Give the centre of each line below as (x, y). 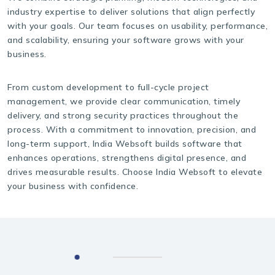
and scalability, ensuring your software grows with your (126, 40)
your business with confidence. (73, 186)
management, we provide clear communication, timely (124, 101)
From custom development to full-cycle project (108, 87)
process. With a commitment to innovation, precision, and (132, 129)
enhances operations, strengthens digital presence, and (127, 157)
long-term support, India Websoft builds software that (125, 143)
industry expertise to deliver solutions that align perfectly (131, 12)
